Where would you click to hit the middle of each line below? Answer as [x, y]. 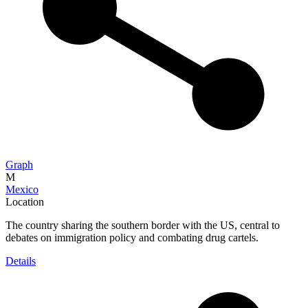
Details [21, 261]
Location [25, 201]
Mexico [22, 189]
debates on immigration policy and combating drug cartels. [132, 237]
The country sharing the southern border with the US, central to [143, 225]
